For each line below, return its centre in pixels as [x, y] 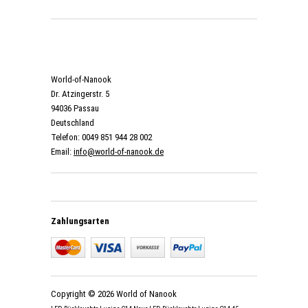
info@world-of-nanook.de [119, 152]
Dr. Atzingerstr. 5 [80, 94]
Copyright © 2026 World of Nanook [114, 294]
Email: [62, 152]
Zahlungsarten [80, 221]
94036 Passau [75, 109]
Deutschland [73, 123]
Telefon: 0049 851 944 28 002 [101, 137]
